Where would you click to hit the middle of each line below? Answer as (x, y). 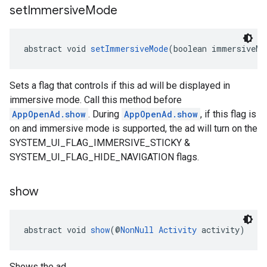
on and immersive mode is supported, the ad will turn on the (133, 128)
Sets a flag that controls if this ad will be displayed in (120, 86)
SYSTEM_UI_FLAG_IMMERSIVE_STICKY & (100, 143)
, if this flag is (228, 114)
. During (105, 114)
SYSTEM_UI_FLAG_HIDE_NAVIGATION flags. (104, 157)
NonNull (137, 230)
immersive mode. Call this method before (96, 100)
